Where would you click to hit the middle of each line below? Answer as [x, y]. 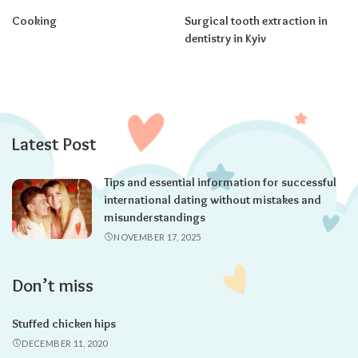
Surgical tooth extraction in [256, 20]
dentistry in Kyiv [225, 38]
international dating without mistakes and [213, 199]
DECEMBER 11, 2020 [65, 343]
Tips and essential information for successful [220, 182]
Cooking [34, 20]
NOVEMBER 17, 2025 [157, 237]
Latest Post [54, 144]
